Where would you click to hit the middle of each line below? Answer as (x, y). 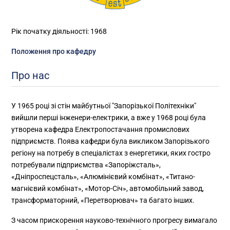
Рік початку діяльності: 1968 (59, 31)
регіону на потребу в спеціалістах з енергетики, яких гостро (111, 153)
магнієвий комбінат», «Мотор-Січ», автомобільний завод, (108, 188)
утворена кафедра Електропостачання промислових (101, 129)
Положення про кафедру (54, 51)
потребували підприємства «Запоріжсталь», (86, 165)
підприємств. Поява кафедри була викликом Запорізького (111, 141)
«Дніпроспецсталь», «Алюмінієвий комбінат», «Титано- (103, 176)
